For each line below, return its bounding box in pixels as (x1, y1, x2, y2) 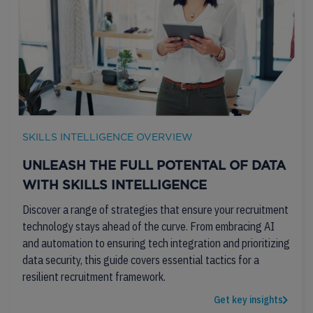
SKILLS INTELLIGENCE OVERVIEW (22, 131, 193, 143)
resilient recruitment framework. (22, 270, 166, 284)
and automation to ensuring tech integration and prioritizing (22, 236, 290, 250)
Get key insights (214, 293, 283, 306)
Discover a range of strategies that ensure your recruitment (22, 203, 289, 217)
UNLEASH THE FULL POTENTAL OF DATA (22, 161, 286, 172)
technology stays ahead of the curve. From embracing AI (22, 219, 275, 233)
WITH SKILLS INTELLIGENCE (22, 180, 207, 191)
